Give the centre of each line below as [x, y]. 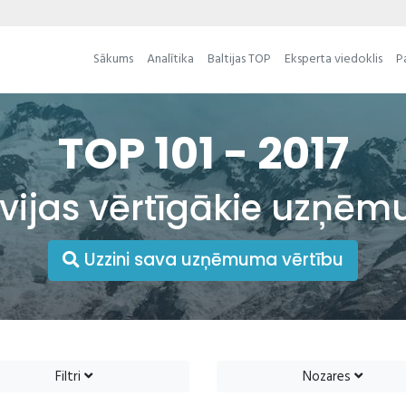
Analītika [170, 60]
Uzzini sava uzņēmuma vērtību [212, 260]
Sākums [113, 60]
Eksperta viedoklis [333, 60]
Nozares [328, 377]
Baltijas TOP [239, 60]
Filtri [70, 377]
